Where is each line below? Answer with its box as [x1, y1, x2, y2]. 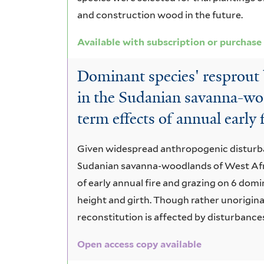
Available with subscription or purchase [77, 36, 262, 48]
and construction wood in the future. [77, 9, 243, 21]
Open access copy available [77, 238, 202, 250]
